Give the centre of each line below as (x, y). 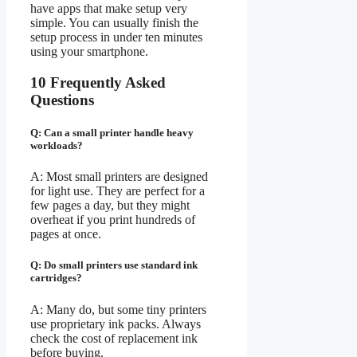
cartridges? (56, 278)
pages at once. (66, 234)
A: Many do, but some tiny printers (118, 309)
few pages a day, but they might (110, 206)
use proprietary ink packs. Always (116, 324)
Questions (62, 100)
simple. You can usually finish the (114, 23)
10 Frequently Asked (98, 82)
